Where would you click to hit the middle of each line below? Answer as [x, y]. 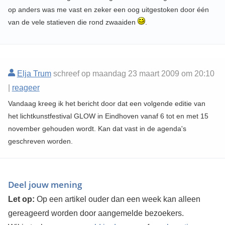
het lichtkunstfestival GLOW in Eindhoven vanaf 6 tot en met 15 [108, 116]
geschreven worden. [40, 141]
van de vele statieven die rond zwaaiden [73, 22]
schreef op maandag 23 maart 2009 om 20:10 [134, 74]
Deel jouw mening [45, 185]
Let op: [21, 199]
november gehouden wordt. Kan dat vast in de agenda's [97, 129]
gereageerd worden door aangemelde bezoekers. [96, 213]
